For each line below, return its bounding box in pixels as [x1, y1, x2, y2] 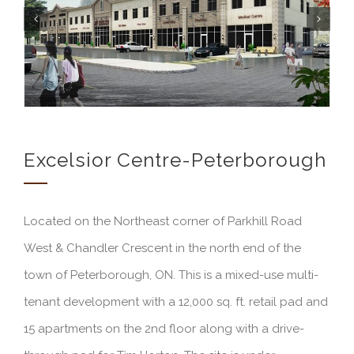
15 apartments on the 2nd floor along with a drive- [24, 322, 304, 337]
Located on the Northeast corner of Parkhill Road [24, 214, 302, 229]
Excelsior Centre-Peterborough [24, 149, 326, 172]
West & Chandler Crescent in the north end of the [24, 241, 301, 256]
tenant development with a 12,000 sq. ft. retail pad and [24, 295, 328, 310]
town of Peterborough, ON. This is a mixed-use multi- [24, 268, 318, 283]
